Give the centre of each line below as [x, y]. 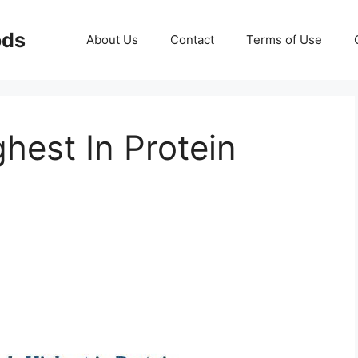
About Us [112, 40]
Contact [192, 40]
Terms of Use [284, 40]
